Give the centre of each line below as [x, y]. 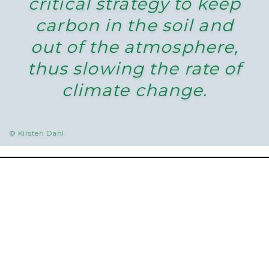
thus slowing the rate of [134, 69]
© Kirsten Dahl [37, 133]
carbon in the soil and [134, 26]
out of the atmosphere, [134, 47]
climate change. [134, 90]
